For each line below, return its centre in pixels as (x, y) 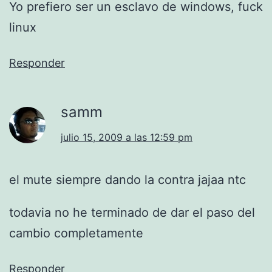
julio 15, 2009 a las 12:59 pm (127, 138)
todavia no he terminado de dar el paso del (132, 213)
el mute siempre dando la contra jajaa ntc (127, 180)
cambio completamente (76, 233)
